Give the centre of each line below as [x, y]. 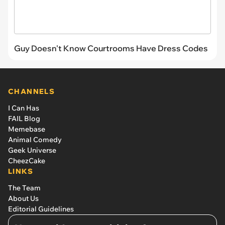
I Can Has [24, 108]
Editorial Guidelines [41, 209]
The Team [24, 188]
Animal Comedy [35, 140]
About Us [23, 199]
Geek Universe [32, 150]
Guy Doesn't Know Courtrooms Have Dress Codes [111, 48]
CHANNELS [32, 92]
